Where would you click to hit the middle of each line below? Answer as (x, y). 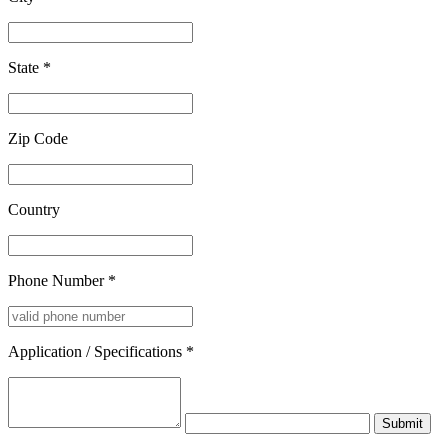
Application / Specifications (97, 351)
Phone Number (58, 280)
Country (34, 209)
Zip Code (38, 138)
